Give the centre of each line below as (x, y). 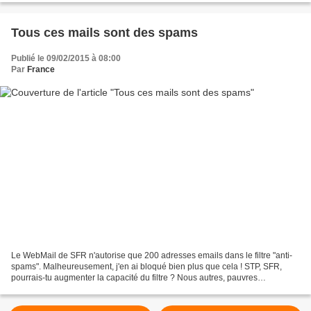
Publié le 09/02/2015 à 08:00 (66, 59)
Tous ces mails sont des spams (104, 33)
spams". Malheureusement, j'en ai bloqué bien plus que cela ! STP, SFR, (146, 266)
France (41, 70)
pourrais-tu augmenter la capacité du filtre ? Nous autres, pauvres (134, 277)
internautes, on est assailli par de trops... (87, 288)
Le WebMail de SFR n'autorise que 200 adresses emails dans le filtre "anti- (152, 255)
